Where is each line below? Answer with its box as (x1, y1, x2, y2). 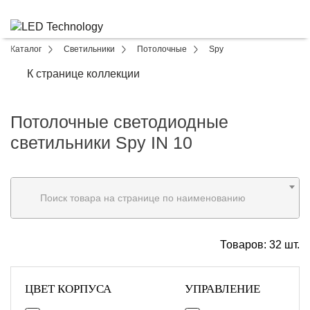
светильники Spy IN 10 (10, 133, 192, 152)
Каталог (10, 44, 42, 54)
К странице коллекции (27, 68, 140, 80)
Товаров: (220, 239, 269, 250)
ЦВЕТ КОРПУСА (25, 282, 111, 295)
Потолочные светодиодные (10, 112, 228, 131)
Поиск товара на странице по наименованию (40, 192, 246, 203)
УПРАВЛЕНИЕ (185, 282, 260, 295)
